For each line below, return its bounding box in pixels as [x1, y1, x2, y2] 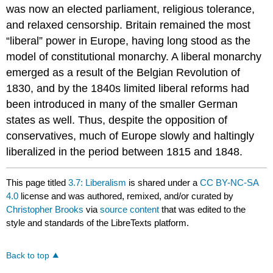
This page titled [6, 177, 69, 188]
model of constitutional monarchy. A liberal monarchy [6, 50, 262, 63]
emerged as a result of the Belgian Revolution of [6, 66, 241, 79]
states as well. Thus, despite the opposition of [6, 113, 228, 126]
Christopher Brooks [6, 204, 84, 214]
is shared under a [126, 177, 200, 188]
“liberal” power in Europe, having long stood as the [6, 34, 251, 47]
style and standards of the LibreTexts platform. [6, 217, 190, 228]
